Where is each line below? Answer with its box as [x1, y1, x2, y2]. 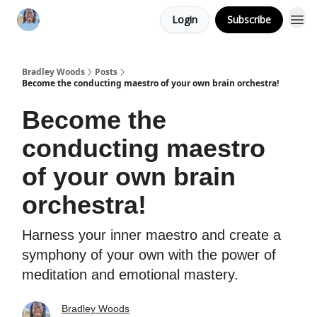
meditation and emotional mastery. [22, 267, 238, 282]
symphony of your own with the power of [22, 247, 276, 263]
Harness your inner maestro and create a [22, 227, 281, 243]
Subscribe [227, 13, 271, 26]
